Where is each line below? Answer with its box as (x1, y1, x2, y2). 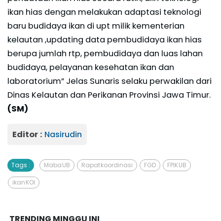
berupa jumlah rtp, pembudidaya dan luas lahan (7, 48, 203, 60)
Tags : (11, 161, 30, 170)
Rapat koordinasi (81, 161, 133, 170)
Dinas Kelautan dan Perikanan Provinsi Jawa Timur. (7, 89, 211, 101)
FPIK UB (167, 161, 186, 170)
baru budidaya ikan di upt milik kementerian (7, 20, 184, 32)
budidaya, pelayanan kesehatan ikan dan (7, 62, 174, 74)
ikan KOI (12, 178, 35, 187)
